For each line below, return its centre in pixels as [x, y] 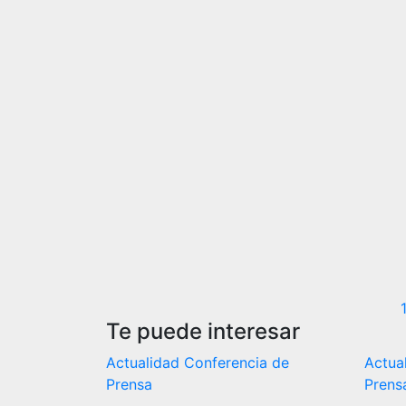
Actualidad [145, 362]
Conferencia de [237, 362]
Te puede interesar [203, 331]
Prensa [129, 384]
